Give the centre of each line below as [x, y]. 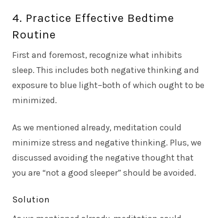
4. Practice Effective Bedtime [93, 18]
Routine [34, 34]
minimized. [35, 100]
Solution [31, 199]
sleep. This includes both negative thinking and [106, 70]
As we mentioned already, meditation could [97, 127]
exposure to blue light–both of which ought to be [108, 85]
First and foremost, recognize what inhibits [97, 55]
